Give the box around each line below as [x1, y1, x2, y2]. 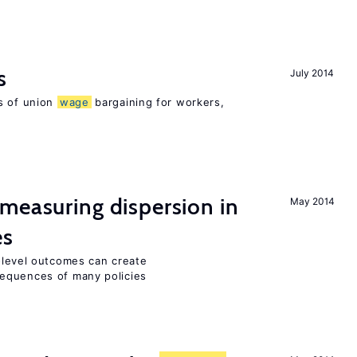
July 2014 [290, 67, 334, 79]
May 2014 [290, 195, 335, 207]
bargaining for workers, [91, 96, 225, 108]
